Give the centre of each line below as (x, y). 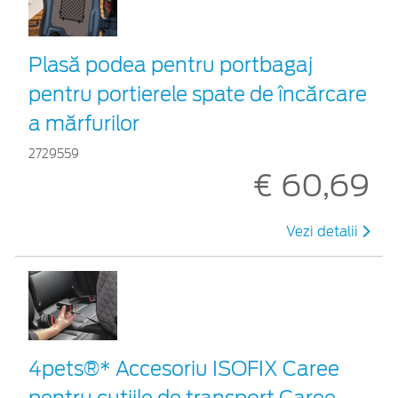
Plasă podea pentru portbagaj (171, 64)
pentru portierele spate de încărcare (198, 94)
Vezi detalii (324, 231)
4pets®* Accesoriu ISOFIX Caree (184, 368)
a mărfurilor (84, 123)
